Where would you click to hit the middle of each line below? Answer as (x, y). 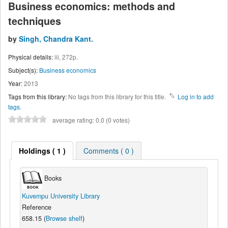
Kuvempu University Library (61, 196)
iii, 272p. (65, 57)
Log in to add (196, 96)
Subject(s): (23, 70)
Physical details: (31, 57)
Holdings (34, 151)
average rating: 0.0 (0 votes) (91, 120)
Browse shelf (64, 218)
